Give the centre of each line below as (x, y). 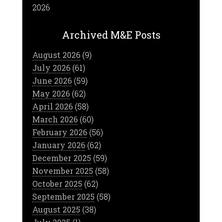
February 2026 (59, 132)
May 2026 (51, 93)
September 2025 (63, 196)
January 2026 (58, 145)
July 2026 (51, 68)
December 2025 (61, 158)
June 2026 (52, 81)
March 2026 (55, 119)
